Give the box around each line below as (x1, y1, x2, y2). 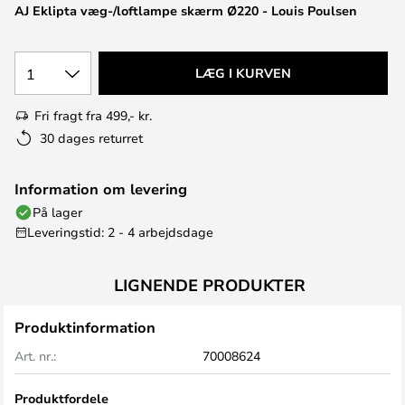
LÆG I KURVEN (195, 64, 291, 81)
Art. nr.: (14, 347, 56, 364)
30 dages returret (40, 129, 143, 146)
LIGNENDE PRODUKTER (114, 274, 306, 296)
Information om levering (14, 179, 187, 199)
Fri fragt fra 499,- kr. (34, 107, 152, 124)
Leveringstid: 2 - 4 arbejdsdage (27, 223, 213, 240)
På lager (33, 203, 82, 221)
